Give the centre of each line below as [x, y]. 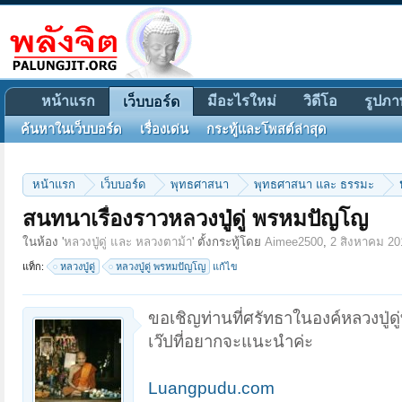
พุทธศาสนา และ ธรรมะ [314, 184]
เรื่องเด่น [164, 129]
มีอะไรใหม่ [242, 101]
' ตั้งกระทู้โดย [228, 242]
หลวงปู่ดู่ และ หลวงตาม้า [128, 242]
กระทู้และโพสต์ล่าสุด [267, 129]
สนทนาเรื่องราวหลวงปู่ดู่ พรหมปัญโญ [195, 218]
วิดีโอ [320, 101]
